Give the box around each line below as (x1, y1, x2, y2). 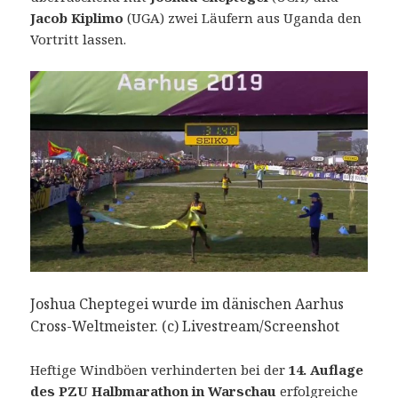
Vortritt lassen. (30, 29, 127, 48)
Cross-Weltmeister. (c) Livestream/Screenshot (30, 316, 340, 337)
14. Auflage (289, 361, 364, 379)
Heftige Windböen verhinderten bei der (30, 361, 290, 379)
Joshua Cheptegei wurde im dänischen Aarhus (30, 294, 345, 314)
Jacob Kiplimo (30, 8, 124, 27)
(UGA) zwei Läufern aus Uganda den (123, 8, 362, 27)
